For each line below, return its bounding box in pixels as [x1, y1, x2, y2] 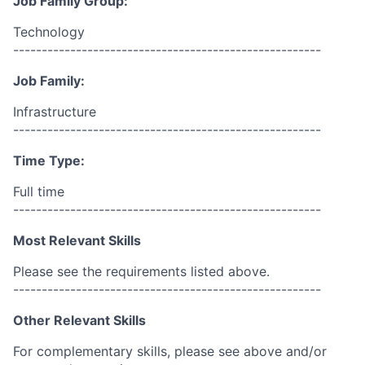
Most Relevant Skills [13, 232, 141, 248]
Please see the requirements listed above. [13, 263, 270, 279]
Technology [13, 24, 85, 40]
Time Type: [13, 152, 85, 169]
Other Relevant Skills [13, 312, 146, 328]
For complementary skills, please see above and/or [13, 343, 327, 359]
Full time [13, 183, 64, 200]
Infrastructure [13, 103, 96, 120]
